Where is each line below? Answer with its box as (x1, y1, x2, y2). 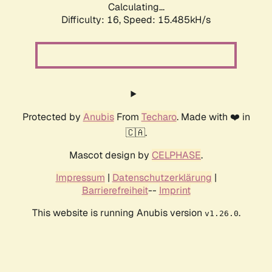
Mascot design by (69, 149, 152, 162)
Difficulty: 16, (61, 13, 123, 27)
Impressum (55, 171, 105, 185)
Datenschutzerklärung (112, 171, 212, 185)
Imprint (158, 184, 191, 197)
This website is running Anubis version (32, 206, 205, 220)
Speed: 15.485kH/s (123, 13, 211, 27)
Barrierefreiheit (81, 184, 148, 197)
